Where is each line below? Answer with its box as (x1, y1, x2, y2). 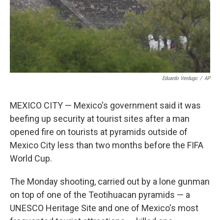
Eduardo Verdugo (162, 75, 197, 82)
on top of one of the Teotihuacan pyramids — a (10, 190, 190, 200)
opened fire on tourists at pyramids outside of (10, 127, 188, 137)
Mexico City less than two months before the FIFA (10, 140, 203, 150)
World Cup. (10, 153, 52, 164)
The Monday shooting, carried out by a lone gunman (10, 176, 210, 187)
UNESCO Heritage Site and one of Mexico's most (10, 203, 198, 213)
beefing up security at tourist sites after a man (10, 113, 190, 124)
